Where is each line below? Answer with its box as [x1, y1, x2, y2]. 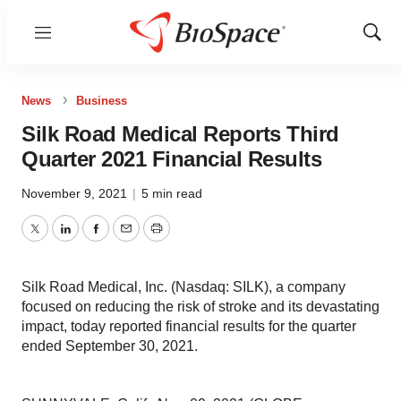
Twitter [33, 231, 76, 247]
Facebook [94, 231, 158, 247]
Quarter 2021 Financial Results [21, 147, 321, 171]
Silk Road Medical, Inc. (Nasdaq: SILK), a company [21, 279, 346, 294]
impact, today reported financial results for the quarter [21, 319, 356, 334]
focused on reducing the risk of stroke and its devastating [21, 299, 380, 314]
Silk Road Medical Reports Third [21, 122, 339, 146]
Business [76, 94, 127, 107]
